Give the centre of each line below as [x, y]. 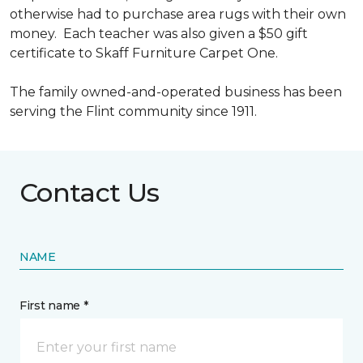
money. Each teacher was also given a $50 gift [159, 34]
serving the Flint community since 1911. [133, 111]
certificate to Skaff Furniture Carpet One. [144, 53]
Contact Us [90, 192]
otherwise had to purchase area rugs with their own [178, 14]
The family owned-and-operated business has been [176, 92]
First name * [54, 305]
